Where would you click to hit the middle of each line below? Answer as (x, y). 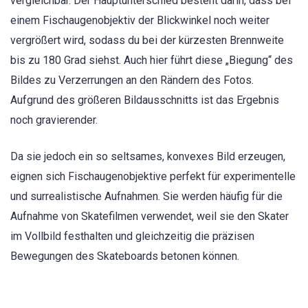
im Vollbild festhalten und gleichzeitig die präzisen (132, 236)
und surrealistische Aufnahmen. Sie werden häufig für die (146, 196)
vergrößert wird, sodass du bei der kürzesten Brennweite (147, 41)
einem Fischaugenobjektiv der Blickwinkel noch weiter (140, 21)
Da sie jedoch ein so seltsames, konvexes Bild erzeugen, (148, 156)
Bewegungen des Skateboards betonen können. (125, 256)
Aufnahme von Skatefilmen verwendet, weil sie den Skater (150, 216)
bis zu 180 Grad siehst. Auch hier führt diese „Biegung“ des (152, 60)
